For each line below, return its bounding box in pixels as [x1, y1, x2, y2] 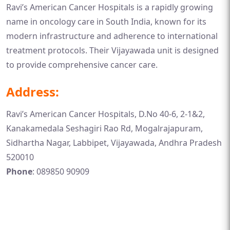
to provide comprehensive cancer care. [6, 59, 158, 70]
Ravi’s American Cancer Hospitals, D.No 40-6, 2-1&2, [6, 108, 205, 120]
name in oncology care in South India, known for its [6, 16, 206, 27]
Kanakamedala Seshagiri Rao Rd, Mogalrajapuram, [6, 123, 203, 134]
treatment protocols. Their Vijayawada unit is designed [6, 45, 219, 56]
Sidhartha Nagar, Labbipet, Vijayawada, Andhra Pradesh [6, 137, 222, 148]
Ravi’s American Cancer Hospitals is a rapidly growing [6, 2, 213, 13]
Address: [6, 83, 59, 100]
